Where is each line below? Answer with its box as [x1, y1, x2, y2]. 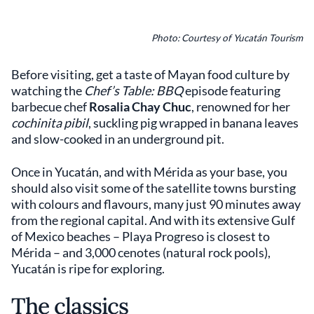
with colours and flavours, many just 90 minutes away [11, 196, 301, 212]
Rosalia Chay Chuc [89, 99, 191, 115]
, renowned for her [191, 99, 290, 115]
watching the [11, 83, 84, 99]
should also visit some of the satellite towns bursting [11, 180, 296, 196]
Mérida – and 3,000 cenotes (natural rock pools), [11, 245, 271, 261]
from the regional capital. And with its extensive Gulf [11, 212, 295, 228]
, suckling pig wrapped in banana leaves [88, 115, 299, 131]
